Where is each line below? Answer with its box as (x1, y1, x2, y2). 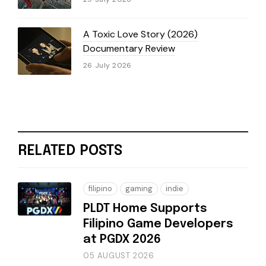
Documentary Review (83, 42, 175, 55)
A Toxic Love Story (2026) (83, 28, 198, 41)
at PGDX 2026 (83, 233, 161, 246)
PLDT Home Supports (83, 202, 207, 216)
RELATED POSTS (18, 144, 122, 159)
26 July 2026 (83, 61, 132, 71)
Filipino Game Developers (83, 218, 233, 231)
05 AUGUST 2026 (83, 251, 154, 261)
